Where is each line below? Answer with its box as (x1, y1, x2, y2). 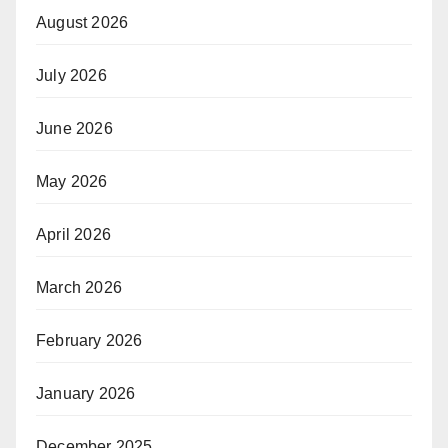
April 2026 (36, 225, 111, 243)
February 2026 (36, 331, 143, 349)
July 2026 (36, 66, 107, 84)
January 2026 (36, 384, 136, 402)
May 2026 (36, 172, 108, 190)
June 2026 (36, 119, 113, 137)
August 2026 (36, 13, 129, 31)
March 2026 (36, 278, 122, 296)
